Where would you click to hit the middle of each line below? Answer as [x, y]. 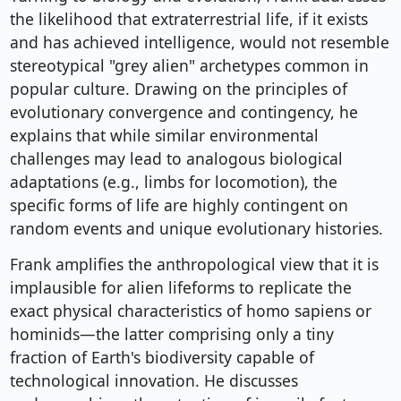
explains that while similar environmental [164, 136]
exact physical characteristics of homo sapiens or [190, 311]
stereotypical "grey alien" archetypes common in [189, 66]
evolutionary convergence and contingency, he [183, 112]
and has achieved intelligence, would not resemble [199, 43]
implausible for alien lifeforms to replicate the [180, 288]
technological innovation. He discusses [154, 381]
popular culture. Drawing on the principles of [178, 89]
